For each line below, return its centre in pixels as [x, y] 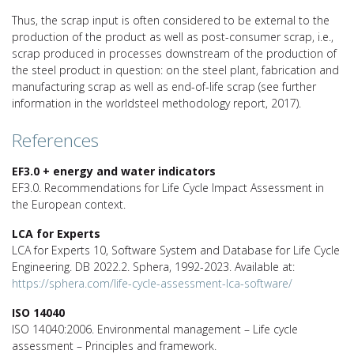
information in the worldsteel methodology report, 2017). [156, 103]
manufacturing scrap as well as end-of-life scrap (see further [164, 86]
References [55, 140]
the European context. [69, 204]
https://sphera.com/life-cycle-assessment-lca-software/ [152, 283]
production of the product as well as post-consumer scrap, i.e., [173, 36]
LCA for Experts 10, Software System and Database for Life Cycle [176, 250]
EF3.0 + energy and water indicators [114, 171]
